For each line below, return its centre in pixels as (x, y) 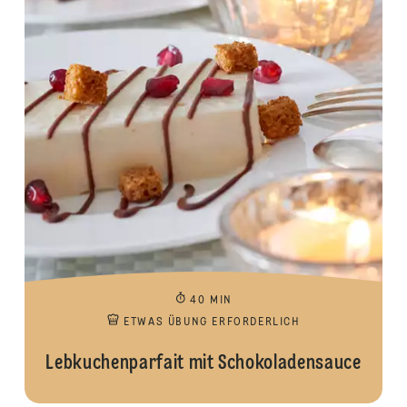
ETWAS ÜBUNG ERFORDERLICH (212, 323)
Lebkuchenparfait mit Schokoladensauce (203, 363)
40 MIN (211, 301)
